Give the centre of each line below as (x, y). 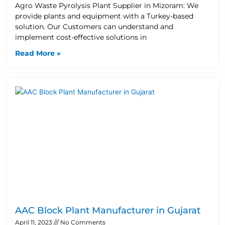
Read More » (38, 53)
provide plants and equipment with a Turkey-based (104, 16)
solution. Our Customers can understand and (94, 26)
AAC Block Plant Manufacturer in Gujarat (108, 210)
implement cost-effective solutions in (81, 37)
